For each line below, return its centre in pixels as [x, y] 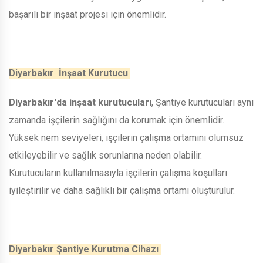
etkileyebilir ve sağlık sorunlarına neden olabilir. [105, 155]
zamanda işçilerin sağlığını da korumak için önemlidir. [117, 120]
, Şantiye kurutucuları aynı [203, 102]
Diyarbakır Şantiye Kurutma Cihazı [85, 249]
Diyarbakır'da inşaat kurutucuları [80, 102]
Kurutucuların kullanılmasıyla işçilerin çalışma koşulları [118, 173]
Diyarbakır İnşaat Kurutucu [70, 73]
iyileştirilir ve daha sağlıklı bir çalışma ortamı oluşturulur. [123, 190]
